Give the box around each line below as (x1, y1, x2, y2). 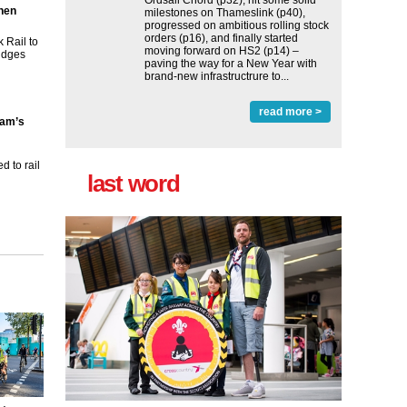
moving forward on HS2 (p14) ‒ (144, 45, 299, 57)
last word (87, 170, 180, 197)
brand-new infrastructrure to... (144, 70, 289, 83)
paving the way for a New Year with (144, 57, 317, 70)
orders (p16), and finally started (144, 32, 298, 45)
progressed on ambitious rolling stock (144, 19, 329, 32)
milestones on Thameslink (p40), (144, 6, 305, 19)
